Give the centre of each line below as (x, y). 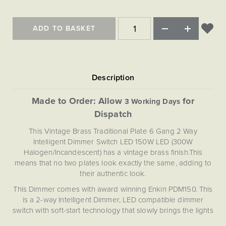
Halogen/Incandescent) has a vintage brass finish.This (113, 152)
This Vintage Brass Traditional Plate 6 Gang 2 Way (113, 131)
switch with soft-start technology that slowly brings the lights (113, 210)
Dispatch (113, 114)
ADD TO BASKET (64, 28)
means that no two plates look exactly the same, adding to (113, 163)
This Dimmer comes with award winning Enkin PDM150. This (113, 189)
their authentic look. (113, 173)
